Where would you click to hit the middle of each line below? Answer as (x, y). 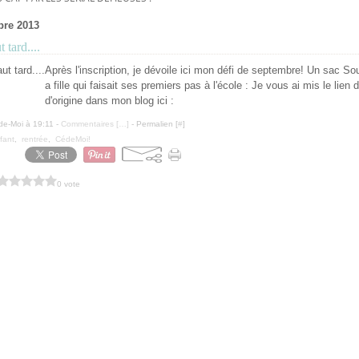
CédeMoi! (73, 139)
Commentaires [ (90, 124)
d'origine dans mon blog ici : (109, 101)
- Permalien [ (153, 124)
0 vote (69, 184)
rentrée (35, 139)
